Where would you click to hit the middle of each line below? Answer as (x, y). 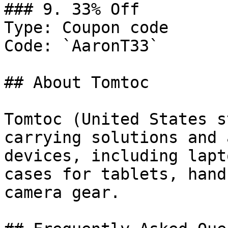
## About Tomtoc (77, 82)
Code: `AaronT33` (81, 46)
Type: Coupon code (86, 27)
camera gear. (62, 192)
